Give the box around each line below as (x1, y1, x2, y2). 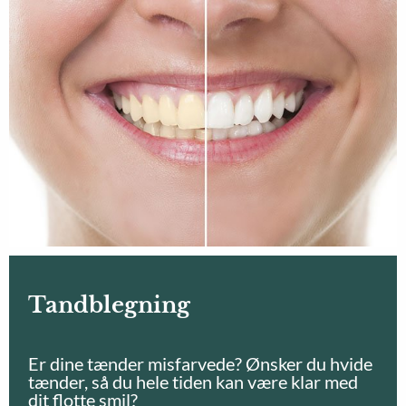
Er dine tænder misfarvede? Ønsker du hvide (28, 352, 373, 374)
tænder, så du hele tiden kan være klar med (28, 370, 359, 392)
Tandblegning (28, 291, 191, 318)
